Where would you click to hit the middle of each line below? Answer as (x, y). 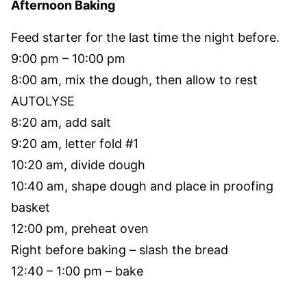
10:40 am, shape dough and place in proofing (142, 186)
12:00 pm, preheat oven (80, 229)
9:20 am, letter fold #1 (75, 144)
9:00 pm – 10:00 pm (68, 59)
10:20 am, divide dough (78, 165)
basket (30, 207)
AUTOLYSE (43, 101)
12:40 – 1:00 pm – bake (77, 271)
